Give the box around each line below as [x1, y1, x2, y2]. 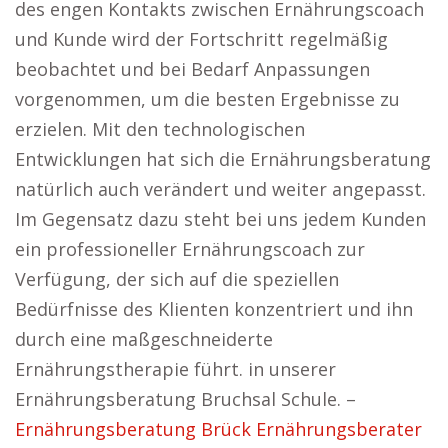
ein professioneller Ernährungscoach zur [15, 237, 365, 261]
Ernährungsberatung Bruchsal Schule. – [15, 387, 356, 411]
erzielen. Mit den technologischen [15, 117, 305, 141]
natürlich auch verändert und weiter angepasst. [15, 177, 426, 201]
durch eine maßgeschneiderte [15, 327, 273, 351]
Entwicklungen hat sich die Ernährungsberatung [15, 147, 431, 171]
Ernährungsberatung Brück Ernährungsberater [15, 417, 422, 441]
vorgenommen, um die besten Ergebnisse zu [15, 87, 400, 111]
